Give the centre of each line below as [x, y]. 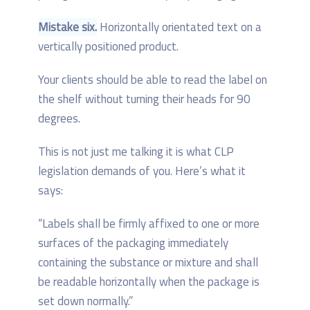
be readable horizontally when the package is [149, 281]
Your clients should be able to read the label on [153, 79]
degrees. [59, 118]
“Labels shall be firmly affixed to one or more [149, 223]
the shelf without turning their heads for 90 [144, 99]
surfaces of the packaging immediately [133, 243]
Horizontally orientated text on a [179, 27]
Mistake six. [67, 27]
